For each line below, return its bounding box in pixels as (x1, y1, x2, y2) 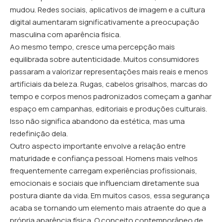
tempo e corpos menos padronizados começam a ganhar (10, 91, 212, 102)
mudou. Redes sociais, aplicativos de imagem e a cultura (10, 4, 205, 15)
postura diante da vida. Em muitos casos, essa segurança (10, 190, 210, 201)
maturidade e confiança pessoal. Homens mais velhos (10, 153, 198, 164)
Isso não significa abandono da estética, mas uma (10, 116, 185, 126)
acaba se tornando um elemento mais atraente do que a (10, 203, 206, 213)
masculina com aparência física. (10, 29, 121, 40)
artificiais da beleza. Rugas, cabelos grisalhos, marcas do (10, 79, 208, 89)
